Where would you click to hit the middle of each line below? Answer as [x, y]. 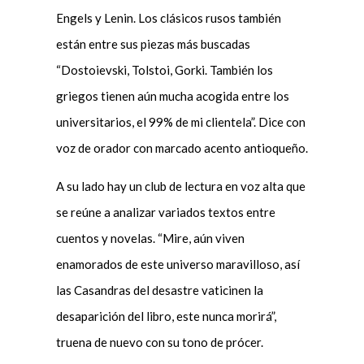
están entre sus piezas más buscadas [153, 43]
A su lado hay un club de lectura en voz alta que [180, 186]
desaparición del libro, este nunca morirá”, [166, 316]
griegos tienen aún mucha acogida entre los [172, 95]
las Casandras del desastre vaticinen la [159, 290]
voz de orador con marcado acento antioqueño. [182, 147]
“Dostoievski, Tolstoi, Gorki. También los [164, 69]
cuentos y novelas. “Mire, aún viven [150, 238]
